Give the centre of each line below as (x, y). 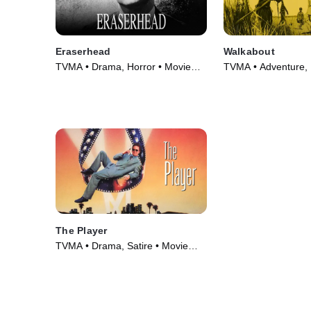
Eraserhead (83, 52)
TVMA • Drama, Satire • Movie (122, 245)
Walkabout (249, 52)
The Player (82, 230)
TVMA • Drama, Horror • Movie (123, 67)
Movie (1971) (252, 81)
